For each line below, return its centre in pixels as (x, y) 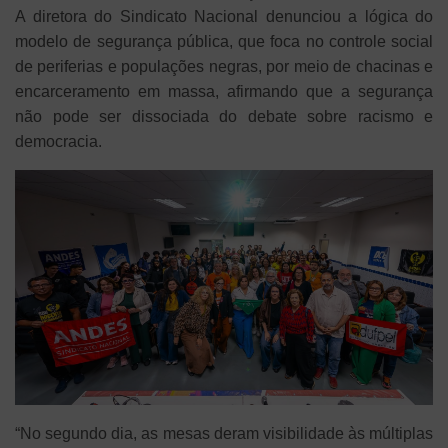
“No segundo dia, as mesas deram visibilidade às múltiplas (224, 434)
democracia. (58, 142)
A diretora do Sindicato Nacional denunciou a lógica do (224, 17)
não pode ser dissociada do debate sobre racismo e (224, 117)
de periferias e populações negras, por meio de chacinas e (224, 67)
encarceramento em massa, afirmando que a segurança (224, 92)
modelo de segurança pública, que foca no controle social (224, 42)
